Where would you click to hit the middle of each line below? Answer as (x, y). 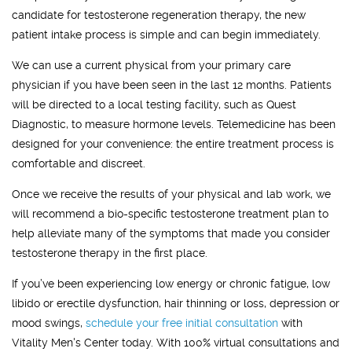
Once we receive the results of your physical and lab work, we (171, 194)
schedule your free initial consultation (182, 323)
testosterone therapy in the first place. (110, 253)
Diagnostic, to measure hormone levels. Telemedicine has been (174, 124)
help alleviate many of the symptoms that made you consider (171, 233)
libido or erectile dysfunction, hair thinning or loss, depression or (176, 303)
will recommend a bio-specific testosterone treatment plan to (170, 213)
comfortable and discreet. (79, 163)
